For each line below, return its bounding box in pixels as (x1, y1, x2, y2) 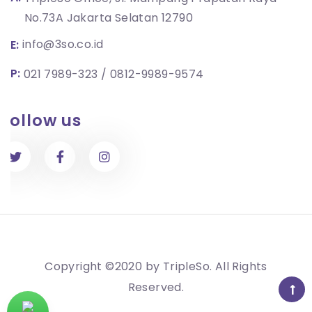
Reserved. (127, 279, 185, 296)
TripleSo (162, 258, 210, 275)
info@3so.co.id (22, 36, 104, 52)
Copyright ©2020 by (45, 258, 163, 275)
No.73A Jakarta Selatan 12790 (24, 9, 194, 26)
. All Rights (209, 258, 267, 275)
